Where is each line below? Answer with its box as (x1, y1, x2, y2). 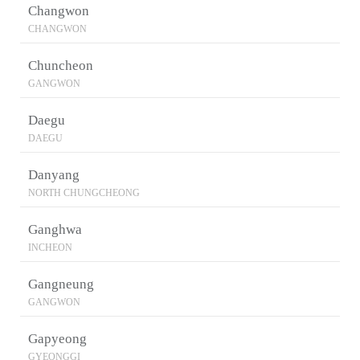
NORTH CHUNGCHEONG (28, 187, 140, 198)
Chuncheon (28, 58, 93, 73)
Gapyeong (28, 331, 87, 346)
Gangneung (28, 276, 94, 292)
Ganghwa (28, 222, 82, 237)
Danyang (28, 167, 80, 182)
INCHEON (28, 242, 72, 253)
